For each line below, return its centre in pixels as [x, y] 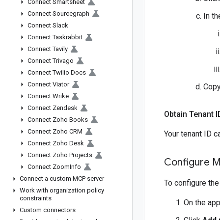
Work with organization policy [62, 190]
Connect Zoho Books [58, 120]
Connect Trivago [51, 61]
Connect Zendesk [53, 108]
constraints [36, 198]
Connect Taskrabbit [55, 37]
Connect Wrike [48, 96]
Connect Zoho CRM [55, 131]
